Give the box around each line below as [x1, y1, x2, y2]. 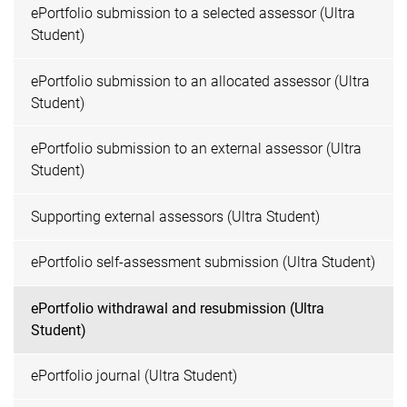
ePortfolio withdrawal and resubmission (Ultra [31, 299, 325, 317]
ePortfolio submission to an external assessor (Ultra [31, 140, 362, 158]
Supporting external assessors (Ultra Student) [31, 207, 321, 225]
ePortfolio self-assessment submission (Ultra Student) [31, 253, 376, 272]
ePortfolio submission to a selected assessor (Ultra [31, 4, 356, 22]
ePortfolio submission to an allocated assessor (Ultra [31, 72, 371, 90]
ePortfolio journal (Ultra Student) [31, 367, 238, 385]
